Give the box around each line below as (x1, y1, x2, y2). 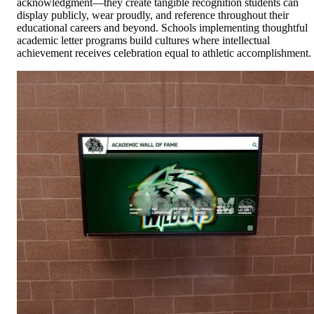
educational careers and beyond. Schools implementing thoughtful (17, 21, 308, 34)
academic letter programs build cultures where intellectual (17, 34, 270, 46)
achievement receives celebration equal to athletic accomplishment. (17, 46, 311, 59)
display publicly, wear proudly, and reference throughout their (17, 8, 289, 21)
